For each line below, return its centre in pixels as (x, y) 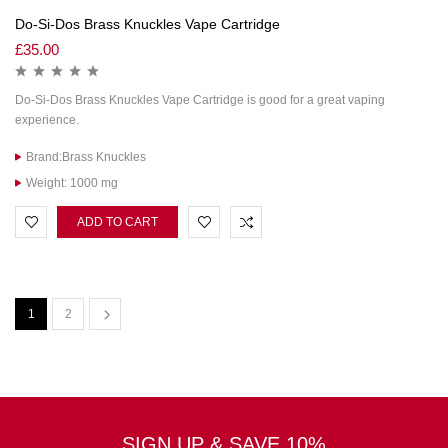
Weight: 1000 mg (72, 183)
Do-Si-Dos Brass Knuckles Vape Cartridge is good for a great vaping (200, 100)
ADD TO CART (117, 222)
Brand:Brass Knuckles (86, 157)
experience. (47, 120)
